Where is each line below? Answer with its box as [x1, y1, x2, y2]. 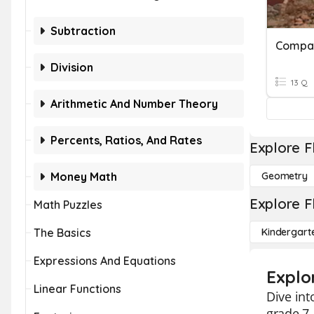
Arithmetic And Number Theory [50, 97, 218, 111]
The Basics [34, 226, 91, 240]
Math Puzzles [34, 198, 102, 212]
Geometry [261, 170, 308, 182]
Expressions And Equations [34, 254, 176, 268]
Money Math [50, 170, 117, 184]
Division [50, 60, 93, 74]
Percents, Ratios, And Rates [50, 133, 202, 147]
